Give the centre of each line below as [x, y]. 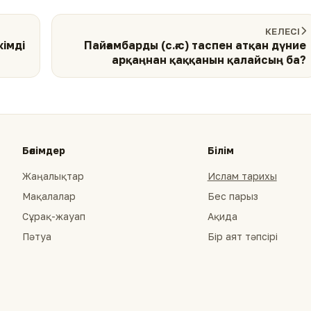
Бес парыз [233, 196]
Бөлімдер [44, 150]
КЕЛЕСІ [283, 31]
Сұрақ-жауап [54, 216]
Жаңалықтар [53, 176]
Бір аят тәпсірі [242, 236]
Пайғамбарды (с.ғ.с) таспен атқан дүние [195, 45]
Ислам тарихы [242, 176]
